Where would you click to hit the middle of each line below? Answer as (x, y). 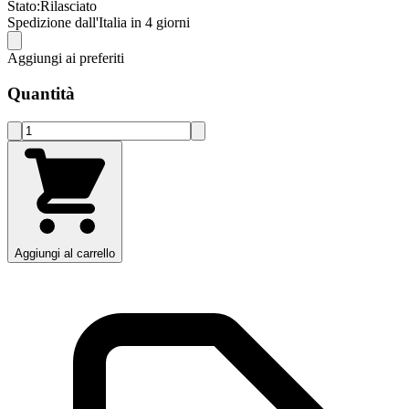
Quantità (41, 94)
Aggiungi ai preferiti (66, 58)
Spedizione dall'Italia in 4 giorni (99, 23)
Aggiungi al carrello (89, 253)
